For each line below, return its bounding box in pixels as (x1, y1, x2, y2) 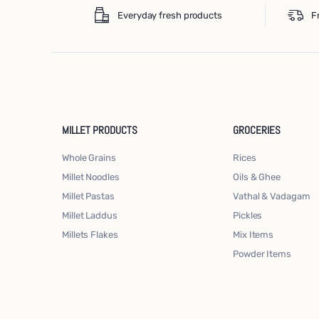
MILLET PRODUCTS (62, 122, 137, 137)
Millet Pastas (62, 190, 115, 202)
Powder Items (233, 248, 291, 259)
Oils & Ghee (233, 171, 281, 182)
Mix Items (233, 229, 274, 240)
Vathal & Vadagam (233, 190, 310, 202)
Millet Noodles (62, 171, 120, 182)
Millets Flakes (62, 229, 118, 240)
